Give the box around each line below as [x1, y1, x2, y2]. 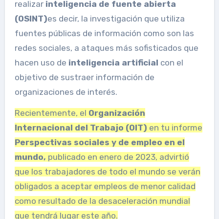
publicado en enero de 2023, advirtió [45, 152, 189, 162]
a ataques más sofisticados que [74, 43, 198, 53]
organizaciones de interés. [14, 87, 117, 97]
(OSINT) [14, 14, 47, 24]
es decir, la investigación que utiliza [47, 14, 185, 24]
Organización [88, 108, 145, 118]
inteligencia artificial [66, 58, 158, 68]
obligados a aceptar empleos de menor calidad [14, 181, 196, 192]
